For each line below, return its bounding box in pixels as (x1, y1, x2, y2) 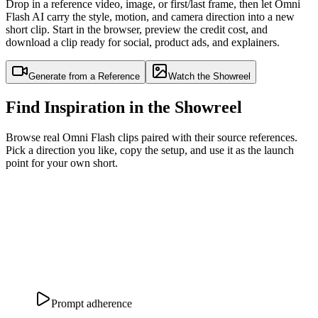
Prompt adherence (51, 297, 132, 309)
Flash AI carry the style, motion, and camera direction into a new (6, 10, 295, 23)
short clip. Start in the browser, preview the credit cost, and (6, 23, 268, 35)
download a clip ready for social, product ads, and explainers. (6, 35, 280, 48)
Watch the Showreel (168, 70, 251, 82)
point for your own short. (6, 156, 118, 169)
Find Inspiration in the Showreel (6, 97, 242, 116)
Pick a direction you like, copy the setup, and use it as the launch (6, 143, 294, 156)
